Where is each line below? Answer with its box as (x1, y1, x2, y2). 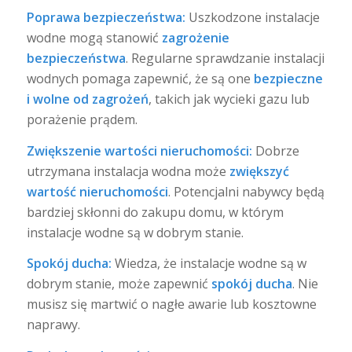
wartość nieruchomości (26, 182, 168, 200)
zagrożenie (161, 28, 229, 46)
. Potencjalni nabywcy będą (167, 182, 324, 200)
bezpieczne (253, 69, 323, 87)
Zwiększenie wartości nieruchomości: (26, 141, 252, 159)
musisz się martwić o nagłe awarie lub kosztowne (26, 295, 317, 313)
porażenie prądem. (26, 110, 137, 128)
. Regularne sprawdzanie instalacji (125, 49, 324, 67)
